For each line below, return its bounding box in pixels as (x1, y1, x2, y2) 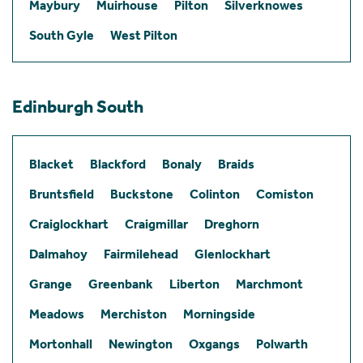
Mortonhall (29, 335, 92, 352)
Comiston (256, 186, 314, 202)
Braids (218, 156, 254, 172)
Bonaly (162, 156, 202, 172)
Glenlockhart (194, 246, 271, 262)
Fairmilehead (104, 246, 178, 262)
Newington (109, 335, 173, 352)
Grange (29, 275, 72, 292)
